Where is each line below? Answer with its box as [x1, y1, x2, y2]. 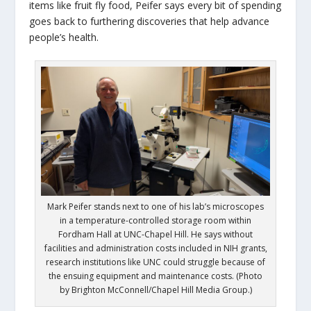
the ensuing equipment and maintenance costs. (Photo [49, 270, 262, 283]
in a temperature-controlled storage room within [60, 215, 251, 227]
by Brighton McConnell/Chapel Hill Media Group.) [59, 284, 252, 296]
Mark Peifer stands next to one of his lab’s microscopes [47, 201, 264, 213]
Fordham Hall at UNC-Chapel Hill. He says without [58, 228, 253, 241]
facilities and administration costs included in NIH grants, [44, 242, 267, 255]
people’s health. [29, 30, 99, 44]
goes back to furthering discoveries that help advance [29, 14, 270, 28]
